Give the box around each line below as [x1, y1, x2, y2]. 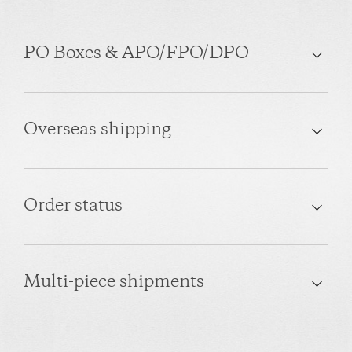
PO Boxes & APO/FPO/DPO [24, 46, 249, 63]
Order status [24, 199, 123, 215]
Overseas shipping [24, 123, 171, 139]
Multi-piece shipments [24, 275, 204, 291]
